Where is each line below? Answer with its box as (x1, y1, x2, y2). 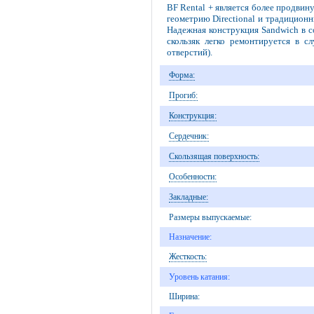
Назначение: (168, 232, 212, 243)
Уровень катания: (168, 272, 230, 282)
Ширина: (168, 292, 200, 302)
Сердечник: (168, 131, 209, 142)
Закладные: (168, 192, 208, 203)
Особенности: (168, 172, 217, 182)
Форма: (168, 70, 195, 81)
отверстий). (166, 47, 212, 58)
